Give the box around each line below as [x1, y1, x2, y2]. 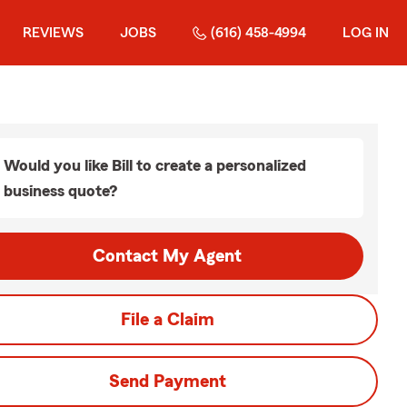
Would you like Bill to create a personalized [4, 157, 306, 174]
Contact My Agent [93, 247, 242, 265]
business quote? [4, 183, 117, 199]
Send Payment [108, 372, 226, 391]
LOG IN [342, 25, 389, 40]
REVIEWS [23, 25, 84, 40]
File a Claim [120, 311, 214, 329]
